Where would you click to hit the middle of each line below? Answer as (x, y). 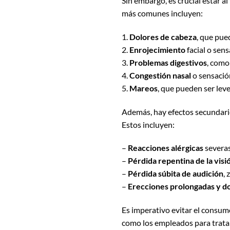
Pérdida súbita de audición (176, 174)
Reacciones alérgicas (166, 148)
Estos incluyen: (148, 124)
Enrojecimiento (157, 49)
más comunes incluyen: (162, 13)
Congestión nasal (160, 75)
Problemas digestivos (168, 62)
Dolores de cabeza (163, 36)
